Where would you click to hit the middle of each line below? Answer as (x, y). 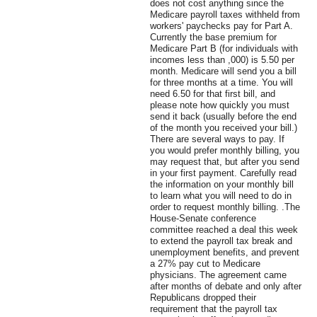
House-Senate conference (203, 219)
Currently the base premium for (213, 38)
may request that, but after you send (225, 162)
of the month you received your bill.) (224, 128)
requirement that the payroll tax (214, 309)
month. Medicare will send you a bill (223, 71)
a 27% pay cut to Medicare (205, 264)
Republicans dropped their (203, 298)
